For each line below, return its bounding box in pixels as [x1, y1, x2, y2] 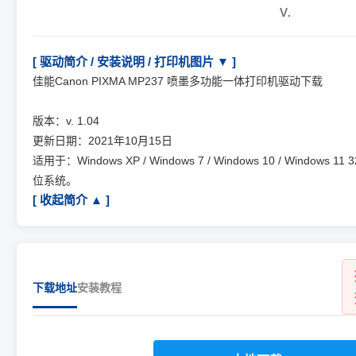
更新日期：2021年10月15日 [33, 134, 172, 147]
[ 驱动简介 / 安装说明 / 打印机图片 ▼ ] [33, 55, 236, 68]
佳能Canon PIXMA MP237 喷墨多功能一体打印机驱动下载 [33, 75, 323, 87]
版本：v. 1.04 [33, 114, 99, 127]
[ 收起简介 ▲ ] [33, 193, 110, 207]
